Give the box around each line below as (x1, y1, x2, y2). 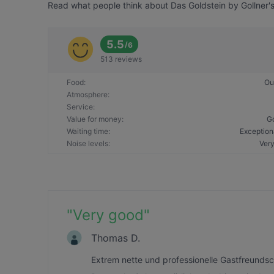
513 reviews (100, 54, 142, 64)
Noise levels (67, 139, 108, 148)
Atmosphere (67, 90, 108, 99)
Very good (73, 206, 144, 224)
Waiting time (67, 127, 108, 136)
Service (67, 102, 93, 111)
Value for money (67, 114, 122, 124)
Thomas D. (91, 231, 140, 244)
